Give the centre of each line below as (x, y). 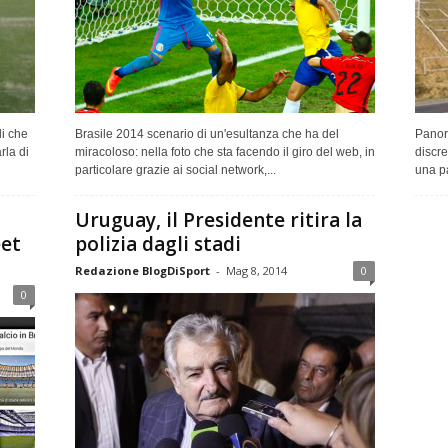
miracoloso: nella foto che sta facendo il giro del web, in (224, 151)
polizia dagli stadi (157, 243)
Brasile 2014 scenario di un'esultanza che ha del (206, 133)
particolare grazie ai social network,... (175, 169)
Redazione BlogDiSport (142, 270)
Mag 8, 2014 (256, 270)
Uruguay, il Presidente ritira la (218, 219)
